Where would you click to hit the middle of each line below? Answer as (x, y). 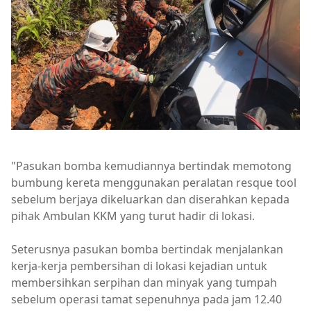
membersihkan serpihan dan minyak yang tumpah (144, 283)
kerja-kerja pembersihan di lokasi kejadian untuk (139, 266)
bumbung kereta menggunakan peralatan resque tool (154, 183)
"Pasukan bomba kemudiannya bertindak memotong (151, 166)
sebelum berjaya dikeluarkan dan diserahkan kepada (150, 200)
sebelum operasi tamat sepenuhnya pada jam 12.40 (146, 300)
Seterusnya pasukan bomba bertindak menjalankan (147, 250)
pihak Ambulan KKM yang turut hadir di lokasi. (134, 216)
